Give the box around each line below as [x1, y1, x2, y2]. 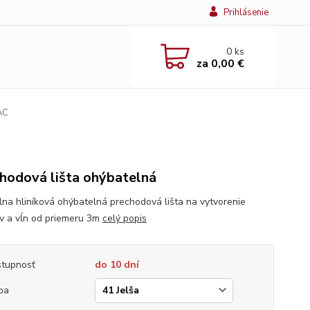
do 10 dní [94, 258, 139, 271]
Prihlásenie [223, 6, 268, 19]
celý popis [102, 212, 147, 225]
